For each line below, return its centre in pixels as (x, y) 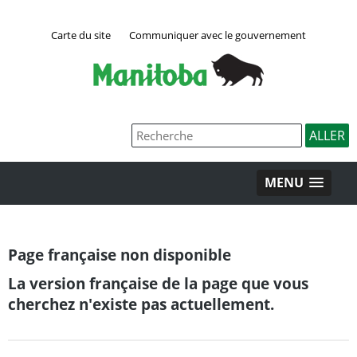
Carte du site (81, 35)
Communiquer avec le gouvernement (218, 35)
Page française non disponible (120, 254)
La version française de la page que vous (158, 283)
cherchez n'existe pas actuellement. (141, 304)
